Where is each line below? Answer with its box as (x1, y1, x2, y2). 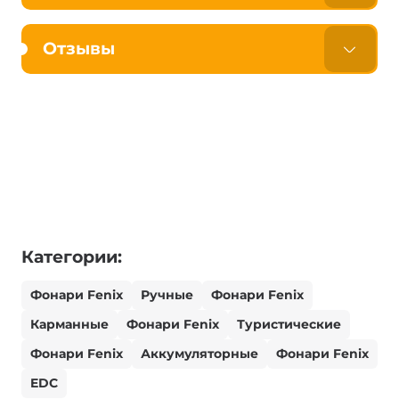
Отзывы (43, 38, 115, 60)
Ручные (141, 287, 193, 304)
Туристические (237, 316, 341, 333)
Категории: (21, 247, 122, 268)
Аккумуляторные (141, 346, 258, 362)
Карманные (30, 316, 109, 333)
